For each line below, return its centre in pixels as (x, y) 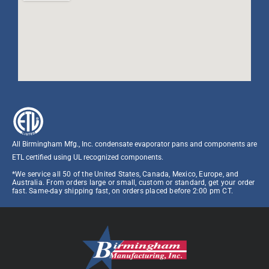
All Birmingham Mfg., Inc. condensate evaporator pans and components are (134, 144)
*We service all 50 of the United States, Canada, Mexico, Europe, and (125, 174)
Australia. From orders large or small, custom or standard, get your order (134, 182)
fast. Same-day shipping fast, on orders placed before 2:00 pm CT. (123, 191)
